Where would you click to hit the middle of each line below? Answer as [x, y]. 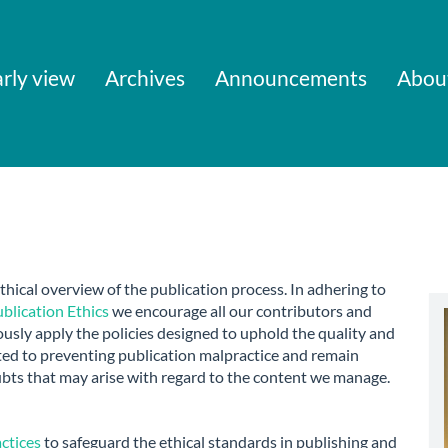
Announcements [290, 77]
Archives [144, 77]
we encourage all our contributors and [240, 310]
